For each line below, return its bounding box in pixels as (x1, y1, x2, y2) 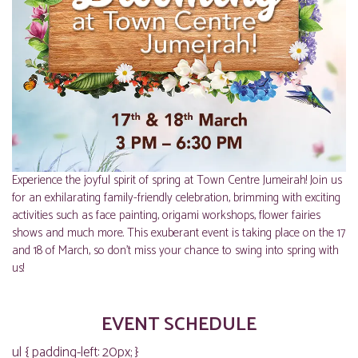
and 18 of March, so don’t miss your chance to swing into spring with (12, 241, 339, 261)
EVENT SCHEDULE (101, 309, 257, 340)
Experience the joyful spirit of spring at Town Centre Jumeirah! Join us (12, 170, 342, 190)
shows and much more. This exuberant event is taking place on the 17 (12, 223, 345, 243)
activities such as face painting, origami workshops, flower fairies (12, 205, 320, 225)
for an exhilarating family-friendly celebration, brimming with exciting (12, 188, 340, 208)
